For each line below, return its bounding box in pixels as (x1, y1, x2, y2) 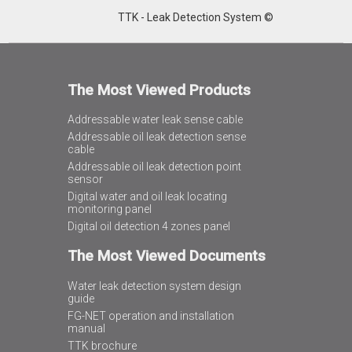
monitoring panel (67, 203, 152, 216)
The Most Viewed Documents (67, 247, 266, 266)
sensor (67, 173, 103, 186)
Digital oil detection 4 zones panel (67, 220, 230, 233)
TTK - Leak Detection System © (118, 11, 273, 24)
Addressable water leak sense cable (67, 113, 243, 126)
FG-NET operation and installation (67, 309, 234, 322)
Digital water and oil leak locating (67, 190, 227, 203)
